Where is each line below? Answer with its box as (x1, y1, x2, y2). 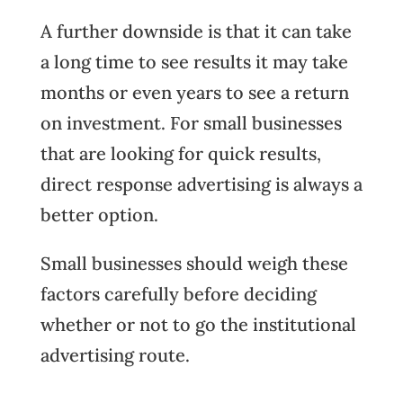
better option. (40, 203, 158, 226)
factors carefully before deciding (40, 282, 317, 305)
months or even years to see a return (40, 81, 349, 103)
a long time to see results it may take (40, 50, 348, 73)
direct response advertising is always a (40, 173, 363, 195)
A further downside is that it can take (40, 20, 352, 42)
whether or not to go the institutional (40, 313, 356, 336)
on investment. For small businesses (40, 112, 342, 134)
